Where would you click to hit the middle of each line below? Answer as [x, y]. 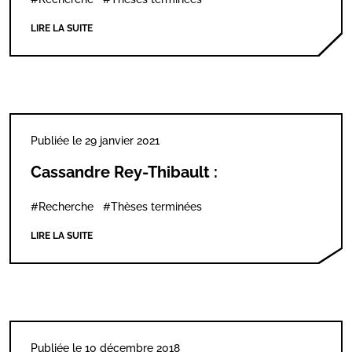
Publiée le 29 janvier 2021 [95, 141]
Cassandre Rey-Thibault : [124, 172]
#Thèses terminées [152, 207]
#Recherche [62, 207]
